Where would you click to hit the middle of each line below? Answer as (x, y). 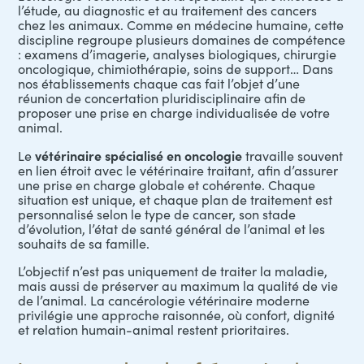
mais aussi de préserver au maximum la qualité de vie (178, 286)
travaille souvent (293, 156)
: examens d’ (56, 54)
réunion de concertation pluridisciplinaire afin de (162, 98)
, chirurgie (307, 54)
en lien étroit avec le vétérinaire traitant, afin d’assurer (178, 170)
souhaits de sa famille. (84, 243)
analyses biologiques (215, 54)
